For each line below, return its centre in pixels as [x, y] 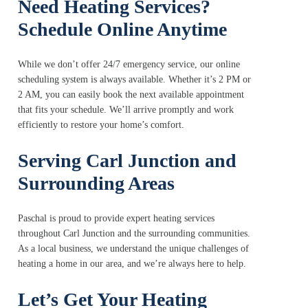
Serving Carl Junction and [127, 161]
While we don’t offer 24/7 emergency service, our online [129, 65]
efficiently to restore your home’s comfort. [101, 125]
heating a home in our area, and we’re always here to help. [132, 264]
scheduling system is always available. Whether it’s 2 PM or [134, 80]
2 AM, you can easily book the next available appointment [131, 95]
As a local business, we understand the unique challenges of [133, 249]
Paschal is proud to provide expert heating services [116, 219]
